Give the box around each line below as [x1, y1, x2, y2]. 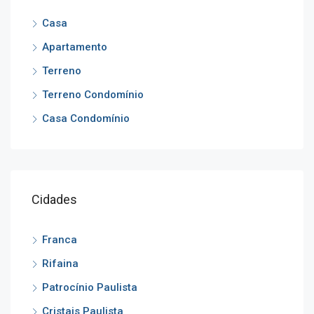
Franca [42, 233, 77, 246]
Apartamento [42, 40, 107, 53]
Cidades [32, 191, 77, 207]
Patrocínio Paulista [42, 280, 137, 294]
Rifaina [42, 257, 78, 270]
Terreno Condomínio [42, 88, 144, 101]
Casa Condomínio [42, 111, 130, 125]
